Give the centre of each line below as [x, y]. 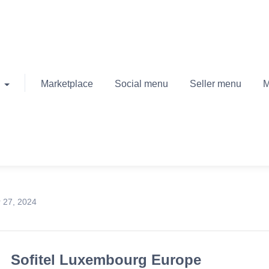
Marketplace [67, 84]
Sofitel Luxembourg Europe [106, 260]
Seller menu [215, 84]
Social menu [141, 84]
